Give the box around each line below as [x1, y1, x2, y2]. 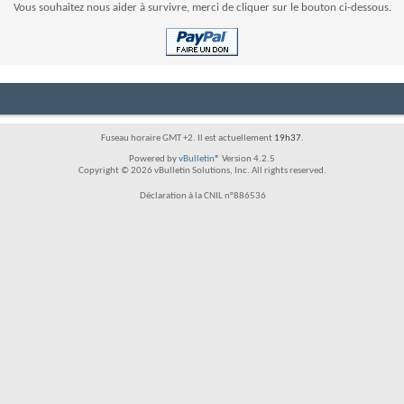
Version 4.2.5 [220, 154, 275, 164]
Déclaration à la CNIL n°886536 [140, 191, 266, 201]
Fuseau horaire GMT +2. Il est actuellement [100, 133, 274, 143]
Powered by [129, 154, 179, 164]
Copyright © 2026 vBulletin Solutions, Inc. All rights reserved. [78, 166, 326, 176]
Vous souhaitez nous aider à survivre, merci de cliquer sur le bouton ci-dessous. [13, 2, 391, 14]
